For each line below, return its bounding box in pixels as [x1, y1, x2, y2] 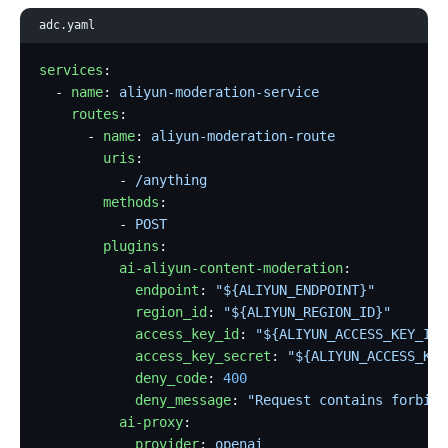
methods [39, 193, 160, 210]
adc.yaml [39, 17, 96, 33]
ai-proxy [39, 413, 184, 430]
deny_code [39, 369, 208, 386]
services [39, 61, 104, 78]
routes [39, 105, 120, 122]
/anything [135, 171, 208, 188]
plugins [39, 237, 160, 254]
